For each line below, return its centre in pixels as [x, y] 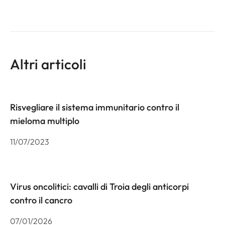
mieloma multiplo [45, 121]
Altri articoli [48, 64]
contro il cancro [41, 200]
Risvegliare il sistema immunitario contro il [95, 107]
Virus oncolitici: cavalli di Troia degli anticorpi [99, 187]
